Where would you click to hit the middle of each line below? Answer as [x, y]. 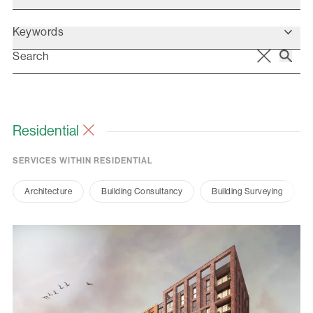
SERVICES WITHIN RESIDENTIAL [83, 161]
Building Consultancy [142, 191]
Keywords [38, 32]
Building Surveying [247, 191]
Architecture [48, 191]
